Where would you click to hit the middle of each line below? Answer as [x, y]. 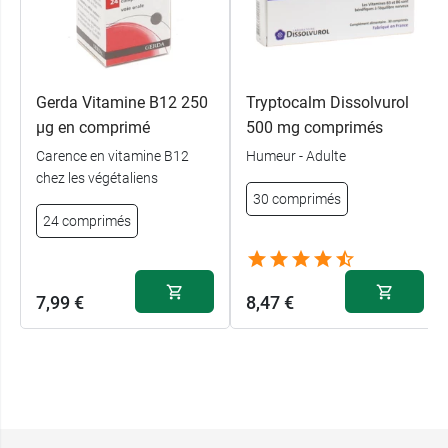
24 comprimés [87, 221]
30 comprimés [297, 199]
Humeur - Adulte [296, 156]
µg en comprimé [93, 128]
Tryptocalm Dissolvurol [327, 103]
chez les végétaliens [97, 178]
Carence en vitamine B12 [112, 156]
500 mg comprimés [314, 128]
